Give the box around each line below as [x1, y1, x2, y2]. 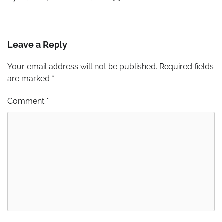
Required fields [159, 61, 214, 71]
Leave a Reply [7, 39, 67, 50]
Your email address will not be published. [7, 61, 157, 71]
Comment [7, 96, 46, 106]
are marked [7, 73, 52, 83]
